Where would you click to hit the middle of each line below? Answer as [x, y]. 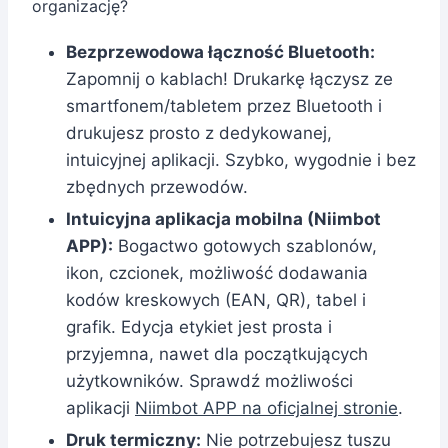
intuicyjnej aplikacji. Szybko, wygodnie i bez [241, 159]
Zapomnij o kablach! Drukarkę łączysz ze [229, 78]
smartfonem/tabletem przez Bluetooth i [224, 105]
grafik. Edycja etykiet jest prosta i [199, 326]
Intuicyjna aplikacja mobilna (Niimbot [223, 218]
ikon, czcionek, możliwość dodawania [217, 272]
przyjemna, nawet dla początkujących [217, 353]
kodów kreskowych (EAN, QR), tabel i [216, 299]
